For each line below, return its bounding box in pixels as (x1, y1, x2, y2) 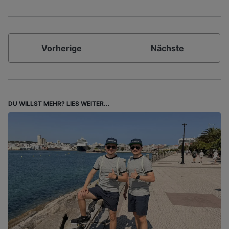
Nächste (150, 42, 184, 53)
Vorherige (41, 42, 82, 53)
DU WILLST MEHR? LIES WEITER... (8, 99, 110, 107)
